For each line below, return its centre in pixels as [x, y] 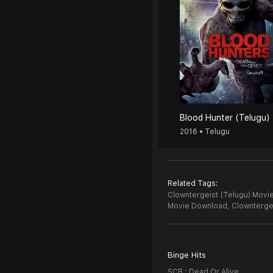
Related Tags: [193, 183]
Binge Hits [187, 255]
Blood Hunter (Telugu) [225, 118]
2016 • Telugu [205, 132]
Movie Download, [199, 206]
